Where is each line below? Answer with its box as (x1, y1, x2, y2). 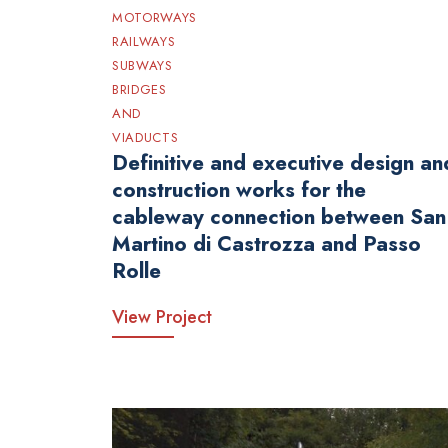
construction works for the (112, 174, 366, 205)
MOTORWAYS (112, 8, 197, 28)
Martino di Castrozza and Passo (112, 228, 421, 259)
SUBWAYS (112, 56, 173, 76)
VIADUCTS (112, 128, 179, 148)
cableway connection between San (112, 201, 446, 232)
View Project (112, 304, 212, 331)
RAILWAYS (112, 32, 176, 52)
